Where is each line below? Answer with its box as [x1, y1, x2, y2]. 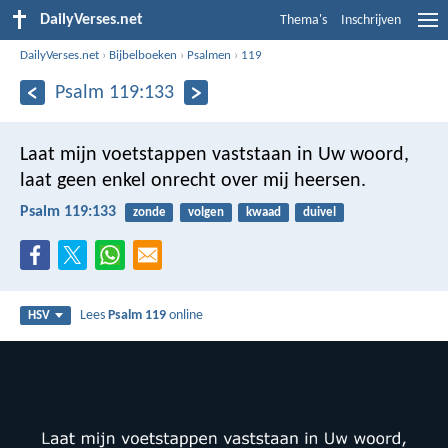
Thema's [280, 13, 327, 28]
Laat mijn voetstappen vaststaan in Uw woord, [20, 144, 409, 165]
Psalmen [187, 48, 232, 62]
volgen [187, 205, 224, 219]
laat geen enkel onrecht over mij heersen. [20, 170, 366, 191]
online [166, 308, 204, 324]
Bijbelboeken [109, 48, 178, 62]
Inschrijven [341, 13, 401, 28]
